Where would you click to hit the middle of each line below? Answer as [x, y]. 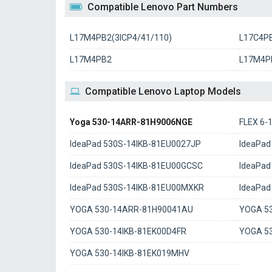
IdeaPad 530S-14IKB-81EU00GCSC [136, 166]
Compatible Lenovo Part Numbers [163, 7]
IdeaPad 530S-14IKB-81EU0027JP [135, 144]
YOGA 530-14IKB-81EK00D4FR [128, 231]
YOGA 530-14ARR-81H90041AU [131, 209]
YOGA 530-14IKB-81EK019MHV [130, 253]
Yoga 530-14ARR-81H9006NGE [131, 122]
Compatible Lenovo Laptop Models [163, 91]
